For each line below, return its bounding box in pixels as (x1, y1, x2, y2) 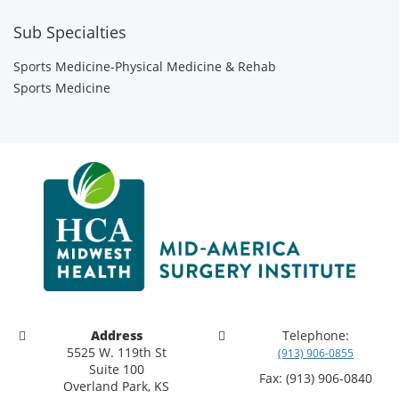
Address (90, 326, 142, 344)
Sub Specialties (13, 21, 126, 43)
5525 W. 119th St (66, 343, 167, 361)
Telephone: (282, 326, 350, 344)
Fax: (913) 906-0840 (259, 369, 373, 387)
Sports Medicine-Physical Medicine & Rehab (13, 58, 276, 75)
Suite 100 (88, 360, 144, 378)
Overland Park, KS (63, 377, 170, 395)
